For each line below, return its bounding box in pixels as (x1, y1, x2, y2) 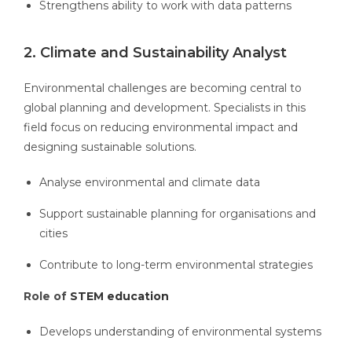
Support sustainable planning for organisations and (39, 207, 316, 222)
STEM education (70, 289, 169, 304)
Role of (24, 289, 70, 304)
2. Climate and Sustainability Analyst (24, 44, 291, 62)
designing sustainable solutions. (24, 140, 196, 155)
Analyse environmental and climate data (39, 175, 260, 190)
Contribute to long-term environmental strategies (39, 258, 313, 273)
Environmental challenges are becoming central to (24, 81, 302, 96)
